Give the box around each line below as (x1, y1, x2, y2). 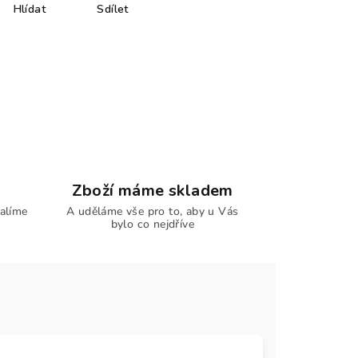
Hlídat (13, 2, 46, 17)
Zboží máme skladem (71, 180, 233, 201)
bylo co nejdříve (110, 217, 194, 232)
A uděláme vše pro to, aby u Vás (66, 204, 239, 219)
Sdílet (97, 2, 129, 17)
